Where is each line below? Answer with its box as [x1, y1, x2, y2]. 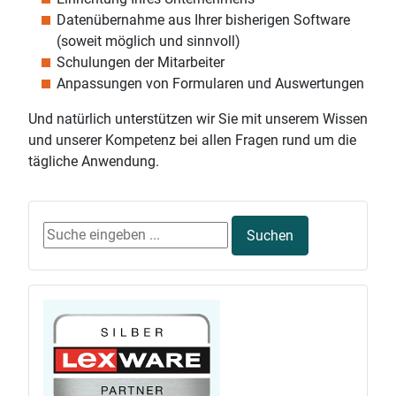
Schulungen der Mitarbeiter [57, 54, 225, 72]
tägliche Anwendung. [28, 153, 159, 171]
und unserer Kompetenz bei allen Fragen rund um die [28, 132, 356, 149]
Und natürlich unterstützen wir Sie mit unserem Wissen [28, 110, 368, 128]
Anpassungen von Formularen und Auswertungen [57, 75, 364, 93]
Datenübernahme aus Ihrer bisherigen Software [57, 11, 350, 29]
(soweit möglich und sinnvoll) [57, 33, 244, 50]
